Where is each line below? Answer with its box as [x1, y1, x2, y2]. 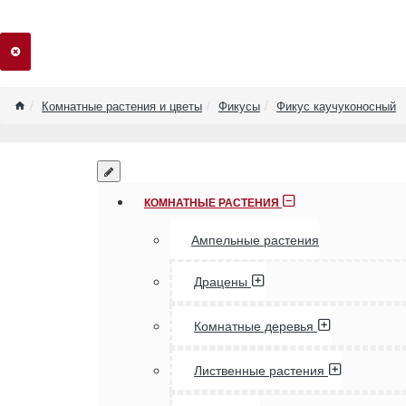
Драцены [194, 275, 247, 289]
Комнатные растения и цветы [42, 97, 202, 114]
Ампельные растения [191, 233, 319, 247]
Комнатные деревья [194, 319, 314, 333]
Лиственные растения [194, 363, 324, 378]
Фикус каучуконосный [276, 97, 396, 114]
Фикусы [218, 97, 260, 114]
